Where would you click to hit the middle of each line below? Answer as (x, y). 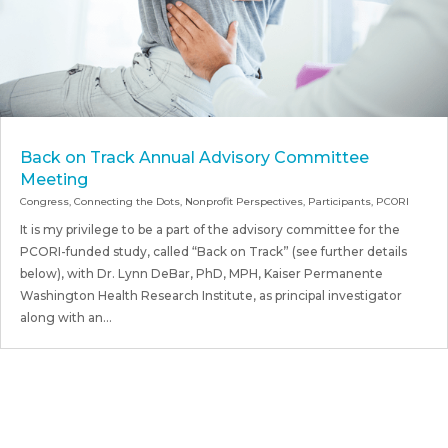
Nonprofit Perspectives (244, 201)
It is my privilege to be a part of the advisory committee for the (210, 229)
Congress (44, 201)
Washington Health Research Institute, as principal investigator (211, 295)
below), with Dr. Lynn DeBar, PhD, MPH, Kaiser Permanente (201, 273)
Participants (339, 201)
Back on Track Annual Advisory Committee (194, 157)
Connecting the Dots (127, 201)
